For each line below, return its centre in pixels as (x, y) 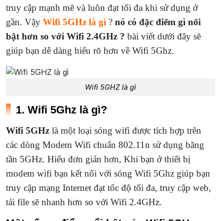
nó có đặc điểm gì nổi (158, 22)
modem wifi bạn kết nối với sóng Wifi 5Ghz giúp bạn (108, 173)
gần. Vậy (24, 22)
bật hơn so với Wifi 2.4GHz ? (65, 36)
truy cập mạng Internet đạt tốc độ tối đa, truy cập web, (109, 187)
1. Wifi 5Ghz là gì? (61, 110)
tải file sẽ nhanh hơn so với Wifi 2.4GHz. (84, 202)
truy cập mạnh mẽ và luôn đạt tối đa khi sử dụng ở (102, 8)
